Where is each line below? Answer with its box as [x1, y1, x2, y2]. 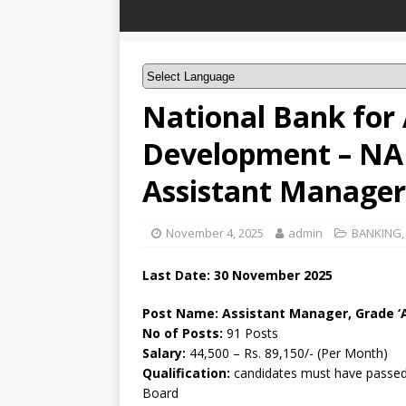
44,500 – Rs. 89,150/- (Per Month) [189, 344, 388, 362]
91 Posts [227, 324, 278, 342]
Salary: [142, 344, 189, 362]
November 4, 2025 [166, 225, 264, 241]
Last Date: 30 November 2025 [142, 266, 333, 284]
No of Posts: [142, 324, 227, 342]
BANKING [352, 225, 401, 241]
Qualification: [142, 364, 230, 382]
